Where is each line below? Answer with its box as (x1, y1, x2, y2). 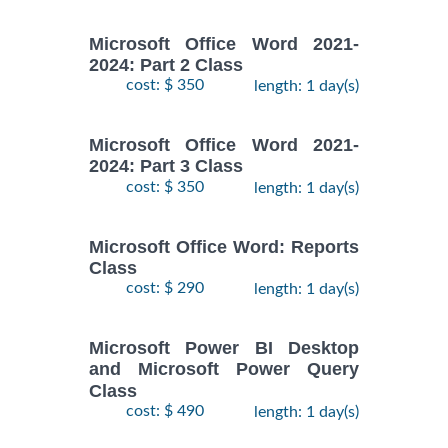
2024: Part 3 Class (89, 156, 243, 177)
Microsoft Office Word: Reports (89, 236, 359, 257)
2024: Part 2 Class (89, 55, 243, 76)
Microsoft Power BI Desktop (89, 338, 359, 359)
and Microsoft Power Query (89, 359, 359, 380)
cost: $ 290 (126, 280, 204, 297)
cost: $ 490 (126, 402, 204, 419)
